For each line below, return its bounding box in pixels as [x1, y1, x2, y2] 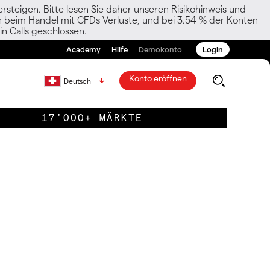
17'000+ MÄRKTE [42, 113, 143, 123]
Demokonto [139, 45, 182, 54]
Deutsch [63, 77, 92, 85]
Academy [66, 45, 101, 54]
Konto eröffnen [128, 73, 187, 83]
